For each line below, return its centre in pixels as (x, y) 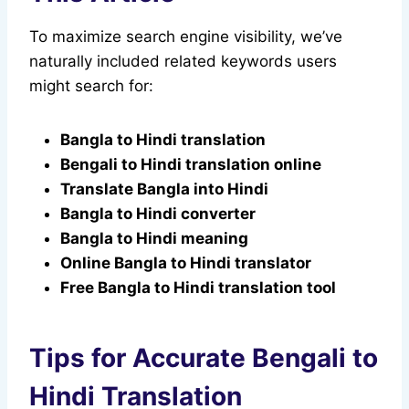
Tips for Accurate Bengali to (204, 358)
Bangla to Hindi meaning (154, 239)
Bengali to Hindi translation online (191, 165)
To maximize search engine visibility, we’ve (186, 37)
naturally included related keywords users (183, 62)
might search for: (91, 86)
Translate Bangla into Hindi (164, 189)
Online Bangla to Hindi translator (186, 263)
